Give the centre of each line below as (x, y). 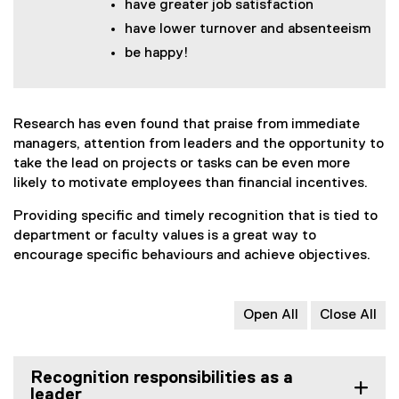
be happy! (157, 53)
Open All (271, 315)
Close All (348, 315)
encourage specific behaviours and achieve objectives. (194, 255)
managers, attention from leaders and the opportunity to (199, 144)
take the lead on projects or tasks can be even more (182, 163)
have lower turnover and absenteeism (248, 29)
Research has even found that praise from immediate (187, 124)
